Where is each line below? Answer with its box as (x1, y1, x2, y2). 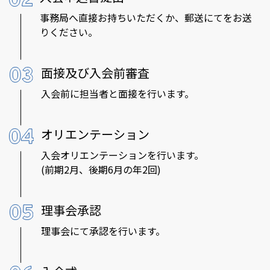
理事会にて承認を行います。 (41, 223, 165, 238)
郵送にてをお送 (184, 10, 252, 25)
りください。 (39, 24, 98, 39)
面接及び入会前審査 (41, 63, 149, 81)
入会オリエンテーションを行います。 (41, 147, 204, 162)
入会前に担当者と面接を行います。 (41, 86, 194, 101)
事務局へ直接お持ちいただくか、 (39, 10, 184, 25)
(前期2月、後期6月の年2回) (41, 162, 161, 177)
